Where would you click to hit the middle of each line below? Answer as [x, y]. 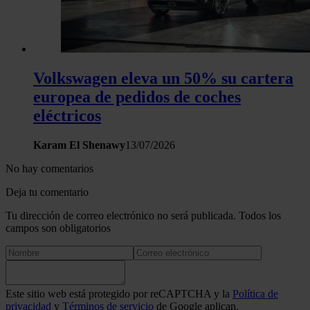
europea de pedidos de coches [137, 97]
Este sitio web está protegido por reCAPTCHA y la [119, 293]
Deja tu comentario [47, 192]
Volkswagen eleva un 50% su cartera [163, 78]
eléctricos [67, 115]
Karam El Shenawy [79, 145]
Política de [255, 293]
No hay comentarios [49, 168]
